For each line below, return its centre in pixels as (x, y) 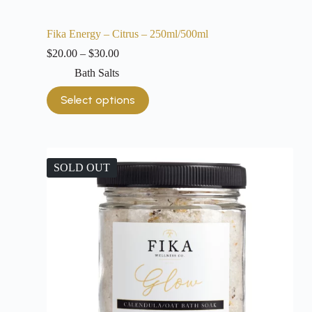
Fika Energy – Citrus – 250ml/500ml (127, 33)
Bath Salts (96, 72)
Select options (97, 100)
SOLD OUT (81, 167)
